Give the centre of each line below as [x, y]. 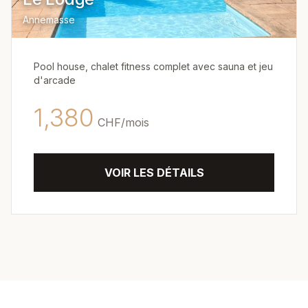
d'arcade [55, 80]
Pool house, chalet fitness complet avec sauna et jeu [153, 66]
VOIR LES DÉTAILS [154, 173]
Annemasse [49, 20]
